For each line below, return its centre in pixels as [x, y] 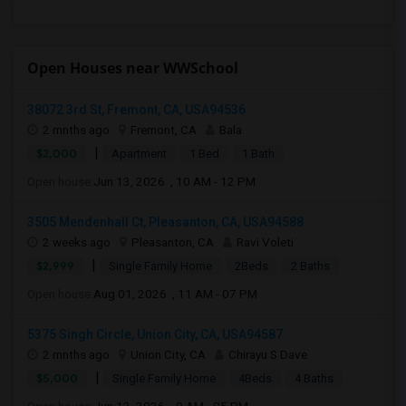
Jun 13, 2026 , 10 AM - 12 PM [174, 181]
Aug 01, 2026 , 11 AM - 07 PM [175, 294]
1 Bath [258, 154]
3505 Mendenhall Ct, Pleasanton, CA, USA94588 [165, 222]
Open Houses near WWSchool [133, 68]
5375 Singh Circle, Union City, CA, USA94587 [155, 334]
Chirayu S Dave [268, 354]
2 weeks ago [77, 242]
